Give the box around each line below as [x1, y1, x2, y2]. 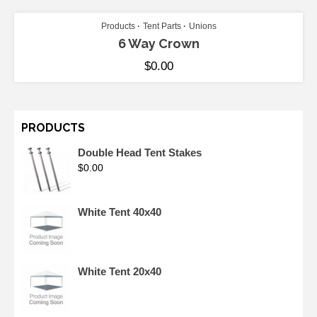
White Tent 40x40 [78, 205, 161, 218]
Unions [188, 21, 217, 31]
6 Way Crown [117, 35, 200, 51]
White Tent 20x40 [78, 265, 161, 277]
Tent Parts [142, 21, 181, 31]
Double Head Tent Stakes [78, 146, 202, 158]
